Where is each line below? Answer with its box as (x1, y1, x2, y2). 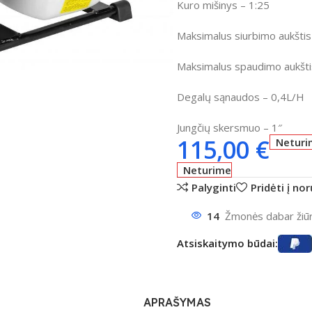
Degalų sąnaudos (176, 89, 260, 104)
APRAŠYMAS (143, 295, 211, 310)
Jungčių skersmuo (176, 120, 260, 134)
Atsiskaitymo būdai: (176, 235, 278, 250)
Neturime (183, 162, 232, 177)
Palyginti (192, 180, 237, 194)
